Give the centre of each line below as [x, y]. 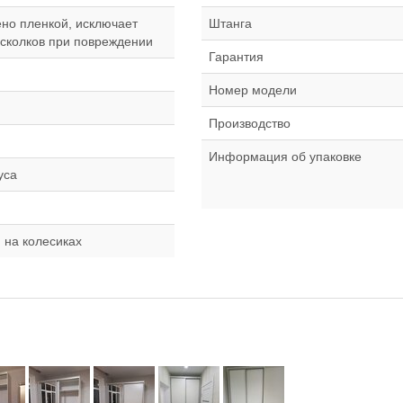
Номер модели [253, 90]
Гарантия [236, 57]
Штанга [230, 23]
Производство [250, 123]
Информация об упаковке [285, 157]
